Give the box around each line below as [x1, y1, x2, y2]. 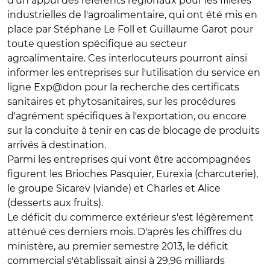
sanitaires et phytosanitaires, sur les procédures [7, 96, 236, 107]
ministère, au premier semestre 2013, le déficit [7, 240, 228, 252]
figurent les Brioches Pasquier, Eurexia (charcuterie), [7, 168, 258, 180]
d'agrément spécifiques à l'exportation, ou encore [7, 110, 246, 122]
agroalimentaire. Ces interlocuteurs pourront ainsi [7, 52, 247, 64]
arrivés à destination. [7, 139, 106, 151]
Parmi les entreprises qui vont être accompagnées [7, 154, 251, 165]
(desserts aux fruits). [7, 197, 103, 209]
